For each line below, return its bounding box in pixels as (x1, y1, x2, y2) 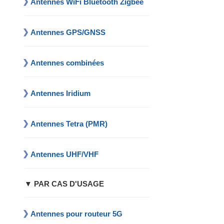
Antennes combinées (30, 58, 104, 67)
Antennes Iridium (30, 89, 91, 98)
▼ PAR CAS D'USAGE (24, 180, 104, 188)
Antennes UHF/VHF (30, 150, 99, 159)
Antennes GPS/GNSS (30, 28, 106, 37)
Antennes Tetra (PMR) (30, 119, 108, 128)
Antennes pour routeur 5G (30, 209, 123, 218)
